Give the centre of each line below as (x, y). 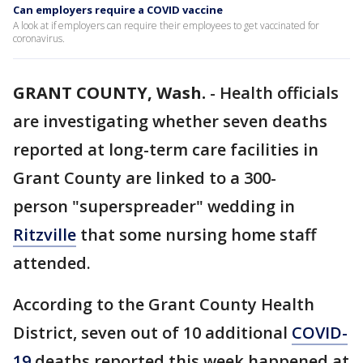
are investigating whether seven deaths (170, 121)
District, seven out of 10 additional (152, 333)
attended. (54, 263)
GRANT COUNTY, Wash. (109, 93)
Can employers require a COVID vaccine (118, 10)
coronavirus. (39, 38)
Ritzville (45, 235)
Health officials (279, 93)
